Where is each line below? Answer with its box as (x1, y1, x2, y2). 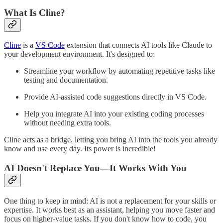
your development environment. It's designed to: (4, 50, 155, 59)
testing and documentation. (24, 76, 108, 85)
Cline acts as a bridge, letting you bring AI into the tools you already (4, 135, 218, 144)
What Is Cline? (4, 7, 65, 18)
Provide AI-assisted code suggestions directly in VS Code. (24, 93, 207, 102)
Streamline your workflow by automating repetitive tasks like (24, 67, 215, 76)
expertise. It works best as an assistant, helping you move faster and (4, 205, 215, 214)
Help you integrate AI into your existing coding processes (24, 110, 204, 118)
